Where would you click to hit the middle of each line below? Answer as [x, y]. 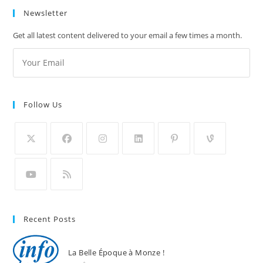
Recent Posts [50, 219]
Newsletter [46, 13]
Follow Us [43, 104]
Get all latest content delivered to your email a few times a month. [128, 35]
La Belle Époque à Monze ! [116, 252]
